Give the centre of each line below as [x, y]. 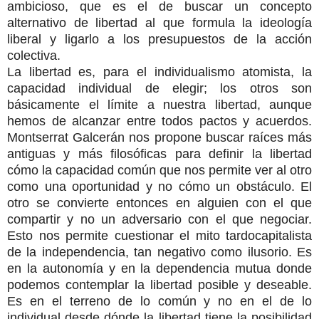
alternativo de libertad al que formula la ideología [159, 22]
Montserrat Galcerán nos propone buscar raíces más [159, 137]
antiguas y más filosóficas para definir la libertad [159, 153]
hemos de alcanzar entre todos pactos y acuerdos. [159, 121]
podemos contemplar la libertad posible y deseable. [159, 284]
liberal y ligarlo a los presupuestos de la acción [159, 39]
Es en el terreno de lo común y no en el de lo [159, 301]
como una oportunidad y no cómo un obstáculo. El [159, 186]
